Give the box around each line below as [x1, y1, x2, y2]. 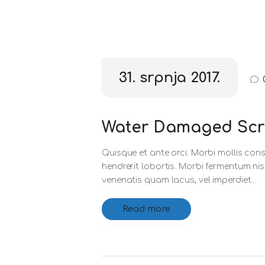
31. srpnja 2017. [119, 70, 221, 86]
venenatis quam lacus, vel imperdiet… [102, 175, 257, 185]
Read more [122, 205, 170, 214]
